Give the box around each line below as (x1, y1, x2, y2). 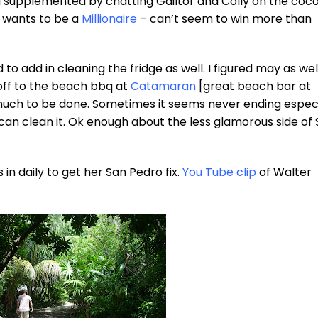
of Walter (256, 164, 312, 181)
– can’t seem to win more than (137, 10, 312, 27)
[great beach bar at (196, 78, 311, 95)
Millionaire (82, 10, 137, 27)
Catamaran (131, 78, 196, 95)
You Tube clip (182, 164, 256, 181)
